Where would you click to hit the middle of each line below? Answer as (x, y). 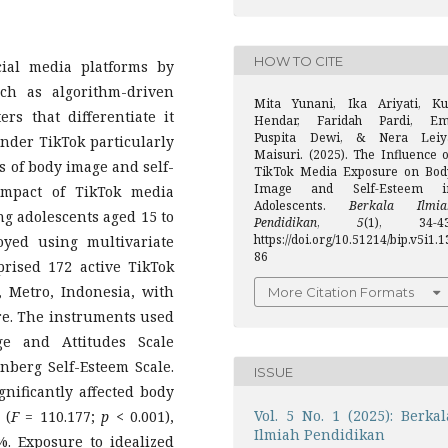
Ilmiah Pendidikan (319, 435)
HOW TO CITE (298, 60)
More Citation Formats (341, 292)
